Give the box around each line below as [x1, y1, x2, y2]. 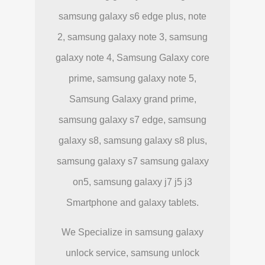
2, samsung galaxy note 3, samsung [57, 31, 208, 42]
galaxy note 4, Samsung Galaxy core [56, 52, 209, 63]
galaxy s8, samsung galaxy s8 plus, [58, 135, 207, 146]
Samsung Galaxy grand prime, [69, 93, 196, 104]
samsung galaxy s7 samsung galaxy [56, 156, 209, 166]
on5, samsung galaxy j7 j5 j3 [73, 176, 192, 187]
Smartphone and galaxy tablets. [66, 197, 199, 208]
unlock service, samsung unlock [66, 247, 199, 258]
